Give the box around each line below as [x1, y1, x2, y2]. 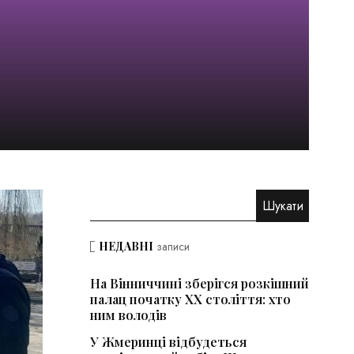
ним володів [89, 307, 167, 324]
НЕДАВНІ [98, 239, 153, 254]
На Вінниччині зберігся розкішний [89, 275, 309, 292]
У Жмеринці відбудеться [89, 333, 247, 351]
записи [153, 239, 190, 255]
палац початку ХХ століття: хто [89, 291, 291, 308]
